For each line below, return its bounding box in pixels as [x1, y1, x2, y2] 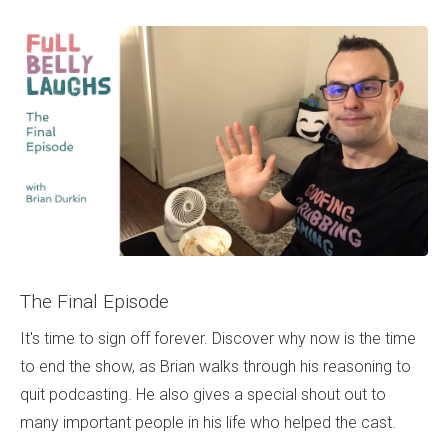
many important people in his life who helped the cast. [20, 413, 396, 433]
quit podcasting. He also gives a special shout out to [20, 385, 386, 405]
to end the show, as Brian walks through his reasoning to [20, 357, 411, 377]
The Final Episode [20, 289, 169, 313]
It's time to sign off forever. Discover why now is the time [20, 329, 416, 349]
